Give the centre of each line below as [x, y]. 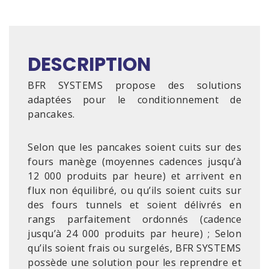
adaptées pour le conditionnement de [134, 100]
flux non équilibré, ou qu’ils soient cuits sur [134, 190]
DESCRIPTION [89, 64]
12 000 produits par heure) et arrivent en [134, 176]
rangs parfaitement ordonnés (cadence [134, 219]
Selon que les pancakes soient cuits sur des [134, 147]
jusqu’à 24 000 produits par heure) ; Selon [134, 234]
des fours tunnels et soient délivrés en [134, 205]
